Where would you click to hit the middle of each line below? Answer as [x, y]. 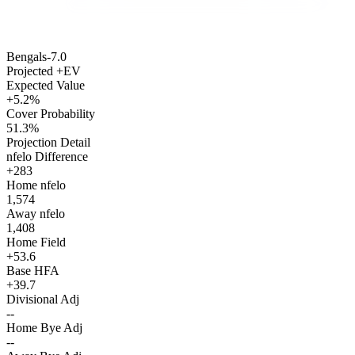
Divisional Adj [43, 300]
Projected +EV [44, 71]
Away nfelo [36, 214]
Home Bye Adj [44, 328]
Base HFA [33, 271]
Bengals [27, 57]
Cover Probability [51, 114]
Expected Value [46, 86]
